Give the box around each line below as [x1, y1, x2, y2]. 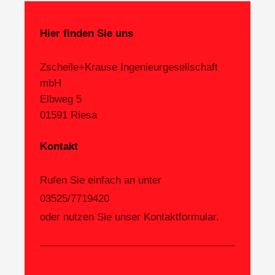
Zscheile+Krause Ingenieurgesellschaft [40, 61, 218, 74]
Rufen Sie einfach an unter [40, 174, 161, 186]
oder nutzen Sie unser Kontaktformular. [40, 211, 219, 223]
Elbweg [40, 93, 73, 106]
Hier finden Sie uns [40, 28, 133, 40]
